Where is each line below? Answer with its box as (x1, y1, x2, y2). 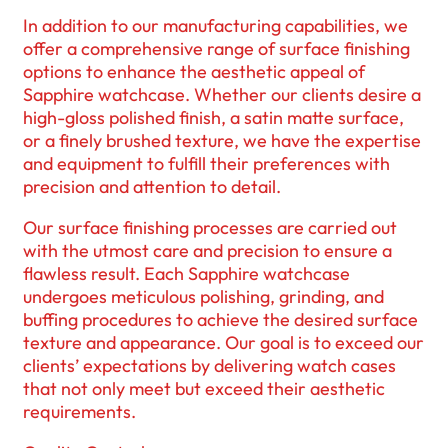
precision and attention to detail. (23, 174, 281, 198)
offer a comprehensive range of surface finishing (23, 36, 410, 60)
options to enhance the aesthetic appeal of (23, 59, 365, 83)
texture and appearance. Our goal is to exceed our (23, 330, 424, 354)
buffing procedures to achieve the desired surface (23, 307, 418, 331)
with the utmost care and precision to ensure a (23, 238, 392, 262)
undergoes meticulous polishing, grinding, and (23, 284, 384, 308)
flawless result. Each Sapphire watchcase (23, 261, 350, 285)
